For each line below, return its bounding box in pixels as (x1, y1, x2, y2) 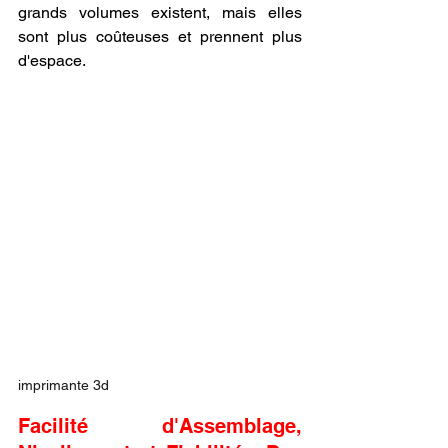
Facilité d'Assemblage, (18, 413, 302, 438)
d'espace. (18, 50, 86, 70)
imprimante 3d (18, 376, 109, 393)
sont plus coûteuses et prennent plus (18, 26, 302, 46)
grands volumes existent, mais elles (18, 2, 302, 22)
